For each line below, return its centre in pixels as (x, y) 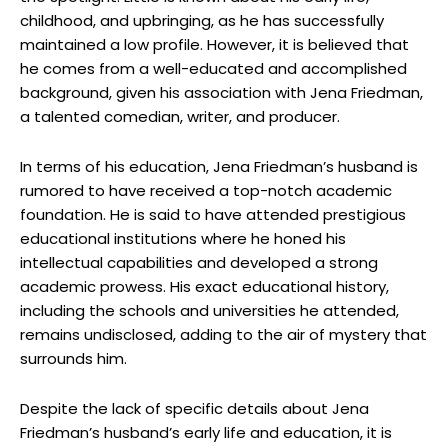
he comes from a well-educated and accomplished (213, 69)
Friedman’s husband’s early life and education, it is (206, 433)
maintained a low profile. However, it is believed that (214, 45)
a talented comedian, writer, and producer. (180, 117)
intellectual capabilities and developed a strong (199, 263)
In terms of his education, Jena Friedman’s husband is (219, 167)
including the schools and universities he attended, (209, 311)
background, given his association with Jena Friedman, (221, 93)
